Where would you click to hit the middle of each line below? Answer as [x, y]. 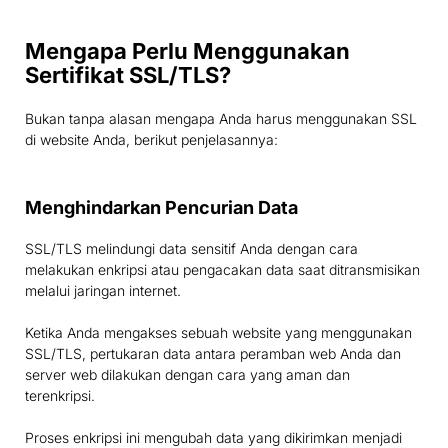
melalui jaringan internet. [103, 291]
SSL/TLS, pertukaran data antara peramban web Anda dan [213, 354]
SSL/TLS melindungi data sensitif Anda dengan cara [191, 249]
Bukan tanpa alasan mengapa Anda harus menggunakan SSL [221, 119]
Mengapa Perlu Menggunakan [187, 51]
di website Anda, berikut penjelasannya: [151, 140]
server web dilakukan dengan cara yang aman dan [187, 375]
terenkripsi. [60, 396]
